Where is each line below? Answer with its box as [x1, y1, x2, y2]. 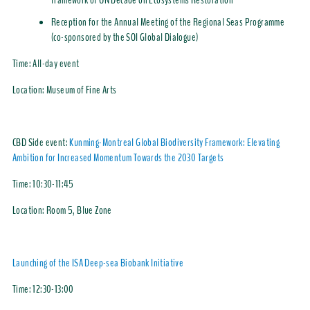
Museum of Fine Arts [46, 82, 117, 98]
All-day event [33, 56, 80, 72]
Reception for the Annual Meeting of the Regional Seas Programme [51, 15, 285, 30]
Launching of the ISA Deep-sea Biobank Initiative [12, 255, 184, 271]
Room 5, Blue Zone [46, 203, 112, 219]
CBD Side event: [12, 135, 70, 151]
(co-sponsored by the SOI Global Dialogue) [51, 30, 199, 46]
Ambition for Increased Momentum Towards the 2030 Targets [12, 150, 224, 166]
